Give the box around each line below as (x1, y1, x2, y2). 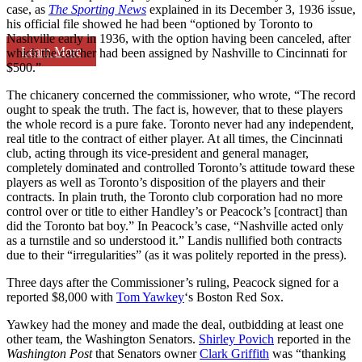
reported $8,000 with (6, 289, 116, 304)
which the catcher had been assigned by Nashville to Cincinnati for (6, 45, 347, 60)
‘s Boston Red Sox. (184, 289, 284, 304)
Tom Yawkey (116, 289, 184, 304)
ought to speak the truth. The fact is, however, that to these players (6, 102, 343, 116)
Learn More (21, 44, 82, 58)
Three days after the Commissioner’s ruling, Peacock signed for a (6, 275, 339, 289)
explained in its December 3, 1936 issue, (146, 2, 356, 16)
